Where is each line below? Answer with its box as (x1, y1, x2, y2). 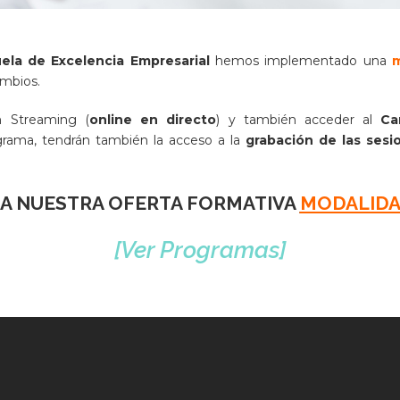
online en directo (88, 112, 217, 129)
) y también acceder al (216, 112, 381, 129)
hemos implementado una (209, 53, 393, 70)
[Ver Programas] (114, 237, 286, 264)
